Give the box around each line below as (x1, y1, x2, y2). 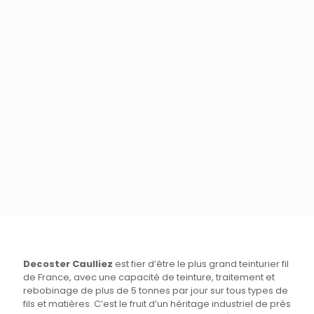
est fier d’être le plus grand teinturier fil (113, 257, 289, 271)
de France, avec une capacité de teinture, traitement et (23, 270, 275, 284)
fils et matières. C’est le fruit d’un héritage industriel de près (23, 296, 291, 310)
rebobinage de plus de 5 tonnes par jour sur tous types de (23, 283, 288, 297)
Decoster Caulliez (23, 257, 113, 271)
